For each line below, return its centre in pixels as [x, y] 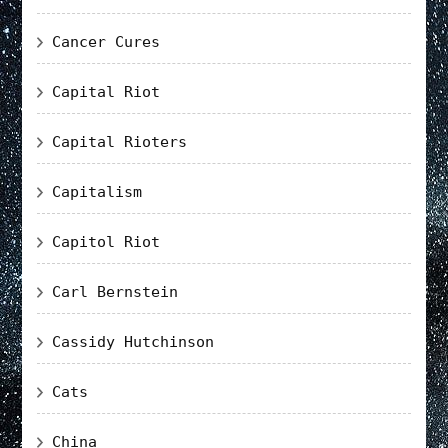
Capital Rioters [120, 141]
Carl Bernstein [115, 291]
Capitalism [97, 191]
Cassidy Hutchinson [133, 341]
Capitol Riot [106, 241]
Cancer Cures [106, 41]
